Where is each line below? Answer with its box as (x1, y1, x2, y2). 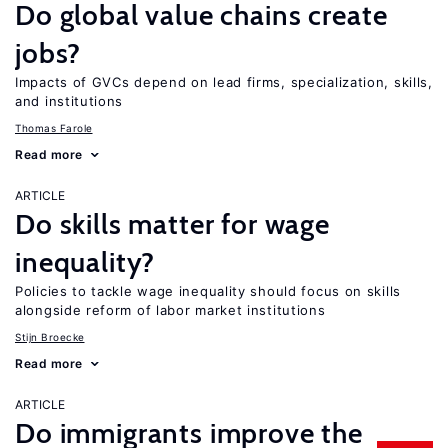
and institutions (15, 93, 124, 109)
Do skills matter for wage (15, 207, 330, 241)
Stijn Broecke (15, 331, 85, 343)
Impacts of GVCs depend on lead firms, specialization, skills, (15, 74, 433, 90)
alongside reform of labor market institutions (15, 302, 326, 318)
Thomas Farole (15, 122, 93, 134)
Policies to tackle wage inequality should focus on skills (15, 283, 401, 299)
